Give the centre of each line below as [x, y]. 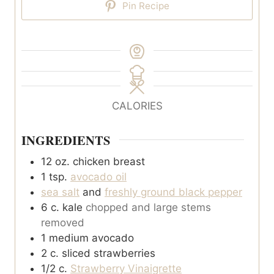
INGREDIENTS [66, 140]
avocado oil [98, 177]
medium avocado [91, 238]
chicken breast [109, 162]
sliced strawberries [109, 254]
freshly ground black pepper [173, 192]
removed [63, 223]
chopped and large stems [148, 208]
